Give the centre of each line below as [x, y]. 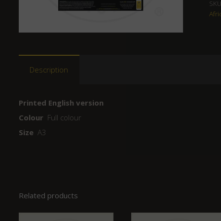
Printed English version [61, 103]
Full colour [62, 118]
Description [49, 69]
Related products [48, 196]
